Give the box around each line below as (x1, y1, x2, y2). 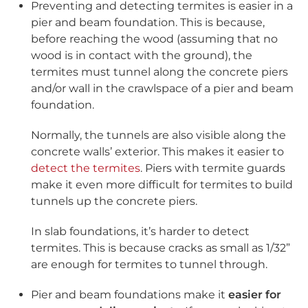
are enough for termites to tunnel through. (31, 258, 267, 272)
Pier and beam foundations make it (31, 288, 228, 302)
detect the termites (31, 162, 140, 175)
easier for (228, 288, 281, 302)
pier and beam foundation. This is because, (31, 16, 265, 30)
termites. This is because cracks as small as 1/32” (31, 241, 290, 255)
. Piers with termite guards (140, 162, 285, 175)
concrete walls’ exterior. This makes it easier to (31, 145, 284, 159)
